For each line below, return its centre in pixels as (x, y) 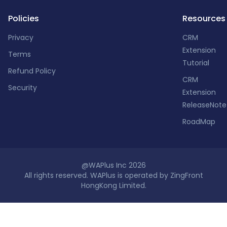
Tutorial (196, 63)
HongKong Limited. (113, 186)
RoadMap (199, 122)
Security (23, 88)
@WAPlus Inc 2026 (113, 165)
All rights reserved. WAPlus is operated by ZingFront (113, 176)
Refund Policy (32, 71)
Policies (24, 19)
